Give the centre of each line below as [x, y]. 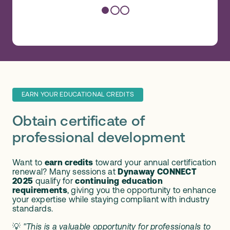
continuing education [119, 181]
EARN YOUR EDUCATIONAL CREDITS [78, 95]
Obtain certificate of [79, 122]
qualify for [54, 181]
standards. [33, 209]
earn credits [69, 163]
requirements [40, 191]
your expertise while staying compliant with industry [111, 200]
